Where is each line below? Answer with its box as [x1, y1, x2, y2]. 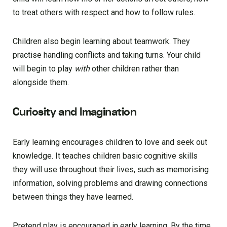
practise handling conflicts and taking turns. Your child [13, 50, 201, 60]
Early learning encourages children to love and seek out [13, 137, 207, 147]
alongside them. [13, 78, 69, 88]
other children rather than [90, 64, 179, 74]
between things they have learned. [13, 192, 133, 202]
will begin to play [13, 64, 74, 74]
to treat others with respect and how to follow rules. [13, 8, 195, 18]
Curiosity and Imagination [13, 104, 136, 120]
